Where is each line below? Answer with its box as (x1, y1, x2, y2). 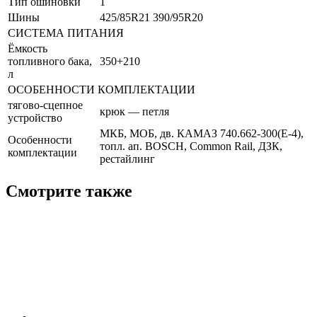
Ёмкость (8, 42, 47, 54)
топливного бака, (8, 54, 92, 67)
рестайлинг (100, 152, 155, 165)
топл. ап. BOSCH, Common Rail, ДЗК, (100, 139, 282, 152)
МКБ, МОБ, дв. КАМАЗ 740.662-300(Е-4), (100, 127, 304, 139)
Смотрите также (6, 181, 132, 200)
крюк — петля (100, 105, 169, 117)
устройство (8, 111, 62, 124)
